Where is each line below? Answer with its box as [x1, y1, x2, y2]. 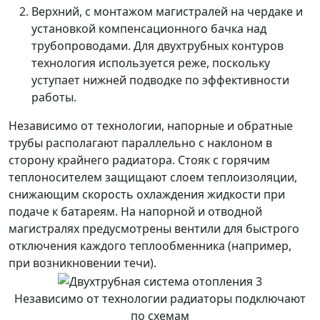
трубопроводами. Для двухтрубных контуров [31, 38, 284, 54]
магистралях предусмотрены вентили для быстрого [9, 221, 299, 237]
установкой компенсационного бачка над [31, 21, 266, 37]
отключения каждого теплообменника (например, [9, 238, 291, 254]
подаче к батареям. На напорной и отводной [9, 204, 262, 220]
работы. [31, 89, 76, 106]
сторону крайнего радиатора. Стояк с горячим [9, 152, 270, 169]
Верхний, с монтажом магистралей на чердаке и [31, 4, 303, 20]
